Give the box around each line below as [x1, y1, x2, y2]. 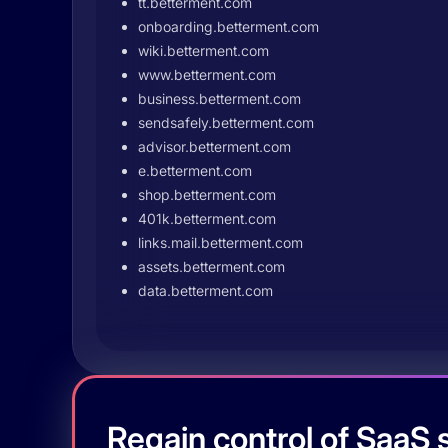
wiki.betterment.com [138, 42, 269, 59]
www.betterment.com [138, 66, 276, 83]
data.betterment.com [138, 282, 273, 299]
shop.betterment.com [138, 186, 276, 203]
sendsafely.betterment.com [138, 114, 314, 131]
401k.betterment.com [138, 210, 276, 227]
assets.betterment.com [138, 258, 285, 275]
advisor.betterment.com [138, 138, 291, 155]
